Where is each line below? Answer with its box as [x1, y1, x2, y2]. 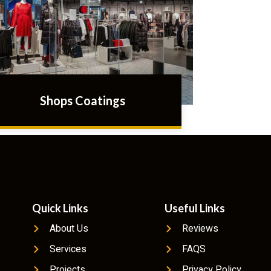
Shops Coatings [40, 93, 126, 108]
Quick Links [32, 201, 89, 215]
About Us [50, 221, 89, 237]
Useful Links [165, 201, 226, 215]
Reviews [182, 221, 219, 237]
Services [50, 242, 87, 257]
